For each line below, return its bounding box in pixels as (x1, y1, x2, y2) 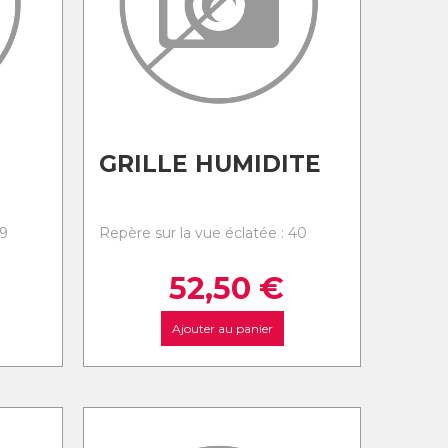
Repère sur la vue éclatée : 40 (99, 224, 308, 242)
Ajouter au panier (171, 321, 273, 336)
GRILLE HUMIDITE (99, 150, 322, 178)
